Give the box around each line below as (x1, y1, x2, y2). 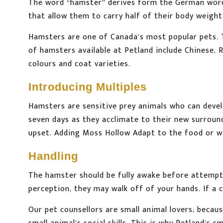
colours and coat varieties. (28, 57, 130, 71)
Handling (28, 150, 78, 163)
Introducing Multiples (28, 81, 147, 94)
